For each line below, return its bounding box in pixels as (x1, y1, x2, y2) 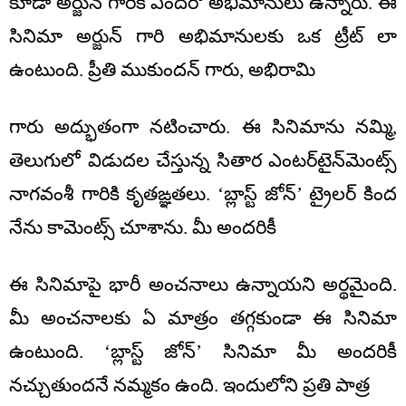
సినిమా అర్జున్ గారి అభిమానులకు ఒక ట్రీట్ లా (9, 25, 397, 48)
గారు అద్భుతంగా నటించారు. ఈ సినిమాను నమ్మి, (9, 116, 397, 139)
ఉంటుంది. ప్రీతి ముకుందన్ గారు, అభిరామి (9, 59, 315, 82)
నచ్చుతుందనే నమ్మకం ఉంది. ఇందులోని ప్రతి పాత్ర (9, 374, 370, 397)
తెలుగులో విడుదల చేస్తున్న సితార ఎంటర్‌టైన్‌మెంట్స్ (9, 150, 397, 172)
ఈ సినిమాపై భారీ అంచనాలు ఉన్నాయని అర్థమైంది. (9, 274, 397, 296)
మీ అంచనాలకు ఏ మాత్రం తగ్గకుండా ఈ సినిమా (9, 307, 397, 330)
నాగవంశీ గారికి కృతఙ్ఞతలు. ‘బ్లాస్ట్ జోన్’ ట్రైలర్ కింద (9, 183, 397, 206)
